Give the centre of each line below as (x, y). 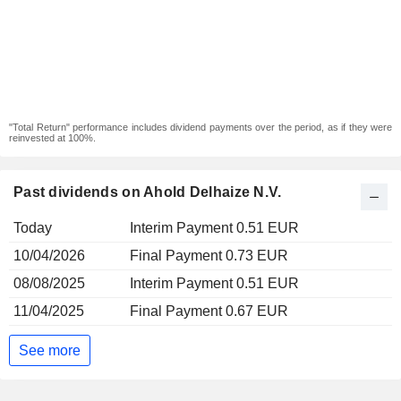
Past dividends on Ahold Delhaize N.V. (148, 192)
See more (50, 350)
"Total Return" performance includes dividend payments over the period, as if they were (200, 127)
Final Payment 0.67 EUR (209, 311)
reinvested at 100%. (52, 138)
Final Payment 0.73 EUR (209, 256)
